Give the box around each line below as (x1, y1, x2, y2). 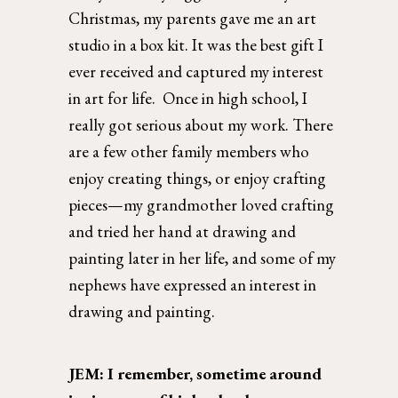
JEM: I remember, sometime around (68, 362, 322, 385)
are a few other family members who (68, 139, 310, 163)
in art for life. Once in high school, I (68, 86, 308, 109)
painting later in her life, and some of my (68, 246, 337, 269)
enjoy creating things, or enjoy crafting (68, 166, 327, 189)
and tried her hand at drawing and (68, 219, 297, 243)
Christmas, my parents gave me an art (68, 6, 317, 29)
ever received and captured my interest (68, 60, 324, 83)
